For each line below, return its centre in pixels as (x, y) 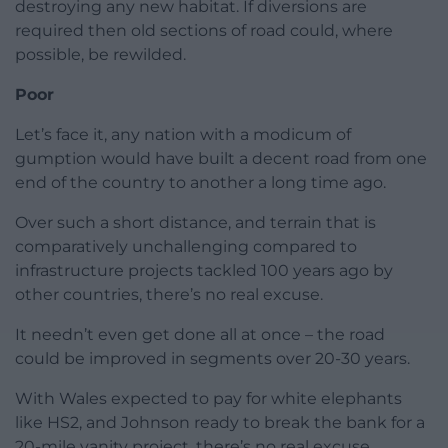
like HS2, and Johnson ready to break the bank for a (220, 423)
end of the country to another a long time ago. (200, 183)
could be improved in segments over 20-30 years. (212, 359)
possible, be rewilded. (100, 55)
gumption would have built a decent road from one (221, 159)
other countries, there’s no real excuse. (169, 295)
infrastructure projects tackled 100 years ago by (204, 271)
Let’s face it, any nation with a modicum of (183, 135)
